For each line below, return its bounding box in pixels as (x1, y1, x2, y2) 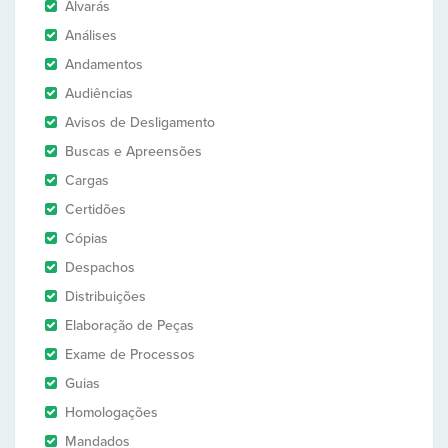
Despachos (65, 259, 135, 276)
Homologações (65, 404, 158, 421)
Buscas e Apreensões (65, 143, 202, 160)
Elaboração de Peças (65, 317, 194, 334)
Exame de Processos (65, 346, 195, 363)
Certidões (65, 201, 126, 218)
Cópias (65, 230, 108, 247)
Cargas (65, 172, 109, 189)
